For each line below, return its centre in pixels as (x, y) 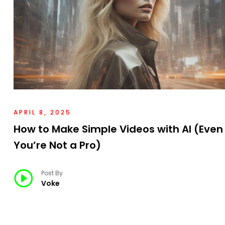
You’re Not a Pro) (57, 145)
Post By (52, 173)
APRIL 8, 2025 (42, 113)
